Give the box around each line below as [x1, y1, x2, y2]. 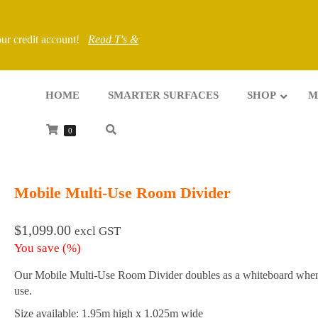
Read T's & [88, 33, 138, 45]
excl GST [74, 224, 121, 238]
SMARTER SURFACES [108, 89, 219, 101]
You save [13, 241, 62, 256]
